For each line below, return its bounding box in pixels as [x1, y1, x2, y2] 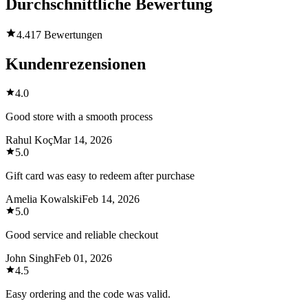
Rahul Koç [5, 133, 53, 146]
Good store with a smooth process [5, 110, 153, 122]
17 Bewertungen [30, 29, 102, 41]
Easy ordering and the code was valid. [5, 287, 170, 300]
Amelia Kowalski [5, 192, 82, 205]
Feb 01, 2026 [54, 252, 112, 264]
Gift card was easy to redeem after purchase [5, 169, 195, 181]
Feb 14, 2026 [82, 192, 140, 205]
